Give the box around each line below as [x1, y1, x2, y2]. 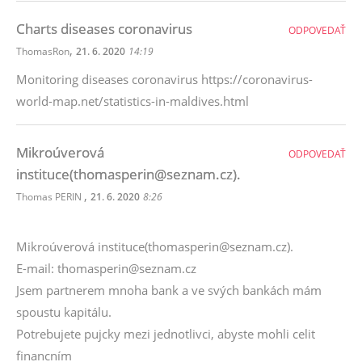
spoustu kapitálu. [16, 304, 112, 320]
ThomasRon [16, 44, 69, 58]
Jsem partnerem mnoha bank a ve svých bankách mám [16, 282, 322, 298]
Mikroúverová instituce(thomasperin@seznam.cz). [16, 238, 293, 255]
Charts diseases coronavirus [16, 19, 192, 38]
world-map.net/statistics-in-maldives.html [16, 93, 249, 109]
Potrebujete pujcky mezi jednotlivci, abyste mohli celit [16, 326, 315, 342]
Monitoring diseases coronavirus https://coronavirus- [16, 71, 313, 87]
